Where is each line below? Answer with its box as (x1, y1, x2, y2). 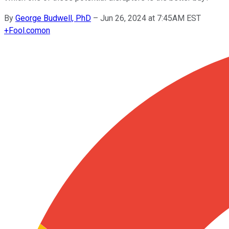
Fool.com (9, 25, 41, 35)
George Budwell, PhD (15, 13, 91, 23)
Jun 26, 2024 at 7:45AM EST (100, 13, 201, 23)
